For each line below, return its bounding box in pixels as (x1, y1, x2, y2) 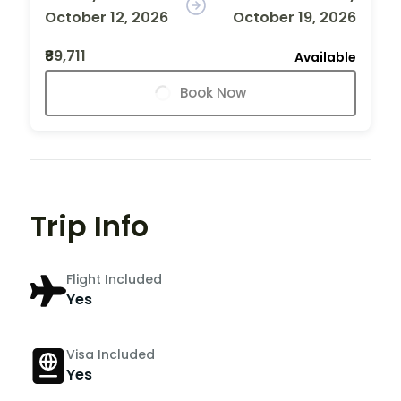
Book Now (180, 82, 246, 102)
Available (294, 47, 356, 66)
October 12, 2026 (45, 6, 168, 28)
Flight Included (66, 270, 162, 289)
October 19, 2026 (232, 6, 356, 28)
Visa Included (66, 346, 155, 364)
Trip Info (30, 205, 149, 246)
